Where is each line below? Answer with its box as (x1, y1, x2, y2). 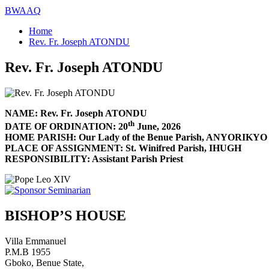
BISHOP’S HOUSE (5, 208, 126, 224)
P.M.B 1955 (5, 246, 50, 257)
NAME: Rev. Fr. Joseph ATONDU (5, 107, 147, 118)
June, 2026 (134, 121, 181, 132)
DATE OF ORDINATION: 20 (5, 121, 128, 132)
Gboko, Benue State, (5, 257, 84, 268)
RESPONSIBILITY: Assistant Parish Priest (5, 154, 183, 165)
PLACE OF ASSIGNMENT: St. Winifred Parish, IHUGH (5, 143, 241, 154)
